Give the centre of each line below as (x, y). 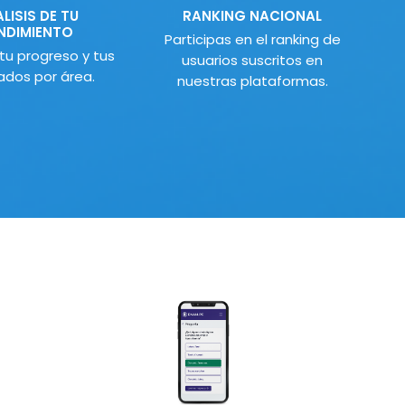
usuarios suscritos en (252, 61)
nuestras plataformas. (252, 81)
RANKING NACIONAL (252, 16)
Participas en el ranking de (252, 40)
